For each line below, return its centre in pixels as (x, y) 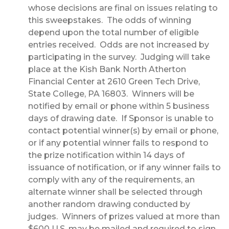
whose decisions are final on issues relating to (123, 8)
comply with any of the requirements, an (111, 180)
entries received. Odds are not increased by (119, 45)
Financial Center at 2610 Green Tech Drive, (114, 82)
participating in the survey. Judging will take (119, 57)
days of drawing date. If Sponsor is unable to (121, 119)
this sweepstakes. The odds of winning (110, 20)
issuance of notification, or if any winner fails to (124, 168)
